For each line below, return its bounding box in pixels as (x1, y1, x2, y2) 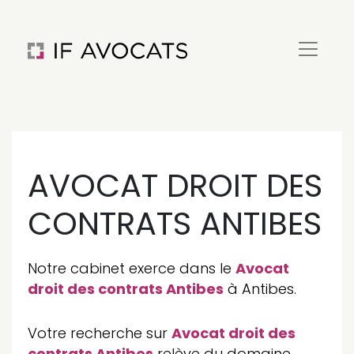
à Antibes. (224, 279, 296, 299)
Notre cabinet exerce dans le (28, 258, 235, 278)
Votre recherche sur (28, 323, 171, 343)
